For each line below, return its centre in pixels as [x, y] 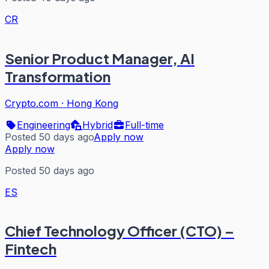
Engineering [44, 125]
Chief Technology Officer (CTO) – [119, 231]
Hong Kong [92, 103]
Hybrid [98, 125]
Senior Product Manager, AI [100, 58]
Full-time [144, 125]
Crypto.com [32, 103]
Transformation [58, 76]
